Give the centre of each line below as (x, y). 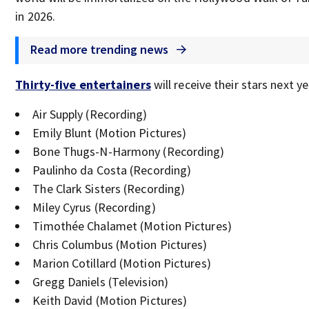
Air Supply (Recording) (90, 114)
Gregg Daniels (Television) (100, 282)
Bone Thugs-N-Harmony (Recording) (129, 151)
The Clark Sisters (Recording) (109, 189)
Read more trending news (101, 49)
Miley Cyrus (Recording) (94, 207)
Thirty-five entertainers (83, 84)
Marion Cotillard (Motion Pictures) (122, 263)
